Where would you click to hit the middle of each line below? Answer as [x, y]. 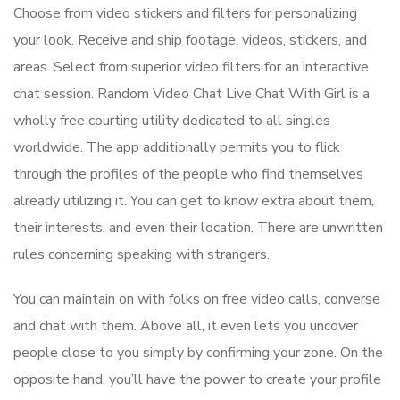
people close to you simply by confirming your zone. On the [198, 353]
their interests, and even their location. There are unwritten [198, 228]
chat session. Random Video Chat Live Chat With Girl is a [192, 94]
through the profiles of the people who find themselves [188, 175]
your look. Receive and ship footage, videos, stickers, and [190, 41]
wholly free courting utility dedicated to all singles [172, 121]
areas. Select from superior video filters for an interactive [191, 67]
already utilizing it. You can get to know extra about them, [194, 201]
